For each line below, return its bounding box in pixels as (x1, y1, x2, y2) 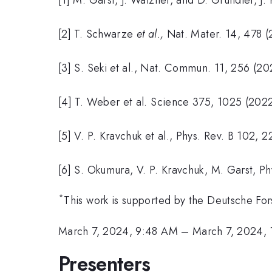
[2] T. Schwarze (58, 25, 137, 42)
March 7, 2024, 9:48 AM (58, 223, 178, 239)
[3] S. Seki (58, 59, 110, 76)
